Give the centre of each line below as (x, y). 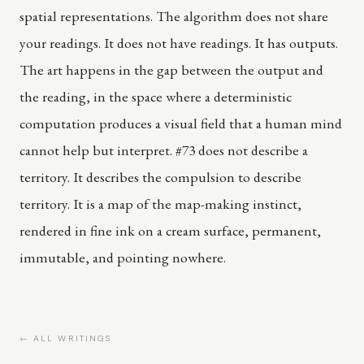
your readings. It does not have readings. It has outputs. (179, 43)
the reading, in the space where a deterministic (156, 97)
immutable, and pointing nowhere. (123, 258)
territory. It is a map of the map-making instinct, (160, 204)
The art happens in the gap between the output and (171, 70)
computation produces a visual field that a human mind (181, 123)
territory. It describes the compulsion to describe (160, 177)
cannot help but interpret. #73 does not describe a (164, 150)
